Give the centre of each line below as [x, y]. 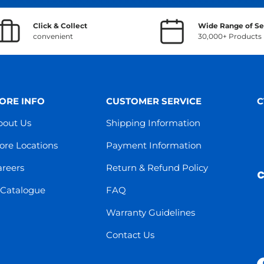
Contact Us [130, 235]
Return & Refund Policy [157, 167]
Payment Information [154, 145]
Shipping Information [153, 123]
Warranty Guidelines [151, 212]
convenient [53, 36]
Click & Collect [60, 25]
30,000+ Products [230, 36]
